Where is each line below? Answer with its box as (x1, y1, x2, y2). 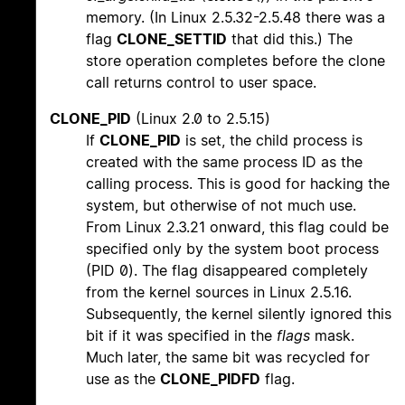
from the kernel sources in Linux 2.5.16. (86, 283, 352, 302)
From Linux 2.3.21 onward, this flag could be (86, 218, 389, 237)
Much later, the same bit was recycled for (86, 348, 370, 367)
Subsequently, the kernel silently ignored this (86, 305, 391, 324)
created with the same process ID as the (86, 153, 363, 172)
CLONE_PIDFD (160, 370, 260, 389)
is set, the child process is (181, 131, 363, 150)
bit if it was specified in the (86, 326, 277, 345)
